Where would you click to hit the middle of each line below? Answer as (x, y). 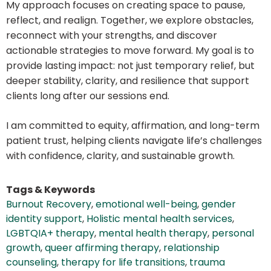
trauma (207, 263)
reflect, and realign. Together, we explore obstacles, (130, 21)
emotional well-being (146, 204)
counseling (31, 263)
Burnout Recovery (49, 204)
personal (233, 233)
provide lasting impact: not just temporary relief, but (130, 66)
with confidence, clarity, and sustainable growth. (120, 156)
